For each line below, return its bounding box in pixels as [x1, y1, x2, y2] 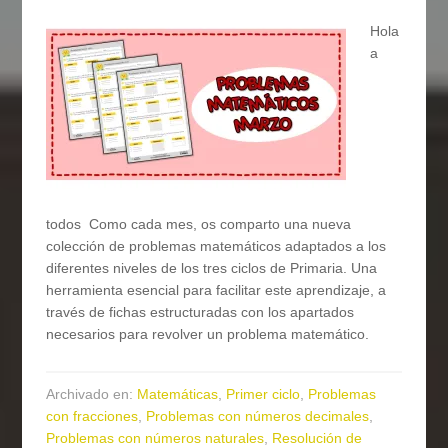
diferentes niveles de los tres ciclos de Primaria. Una [46, 260, 378, 277]
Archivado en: [46, 386, 138, 403]
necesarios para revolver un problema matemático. [46, 326, 370, 343]
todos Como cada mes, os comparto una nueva [46, 216, 352, 233]
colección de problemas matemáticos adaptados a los [46, 238, 387, 255]
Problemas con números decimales [146, 408, 370, 425]
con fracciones [46, 408, 139, 425]
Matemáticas [137, 386, 219, 403]
